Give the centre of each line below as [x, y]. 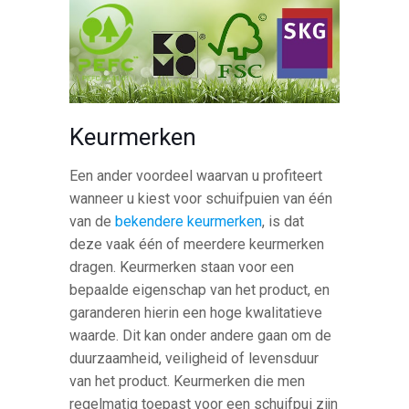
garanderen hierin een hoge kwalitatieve [196, 313]
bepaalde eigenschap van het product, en [200, 290]
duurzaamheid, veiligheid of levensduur [194, 359]
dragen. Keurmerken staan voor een [182, 267]
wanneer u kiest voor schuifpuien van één [201, 199]
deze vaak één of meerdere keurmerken [197, 245]
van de [93, 222]
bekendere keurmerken [189, 222]
